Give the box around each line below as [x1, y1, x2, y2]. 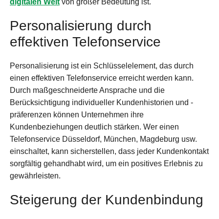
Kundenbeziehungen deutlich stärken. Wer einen [10, 123, 179, 131]
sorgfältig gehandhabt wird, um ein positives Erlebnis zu [10, 159, 203, 168]
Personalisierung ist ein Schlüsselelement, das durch [10, 62, 194, 70]
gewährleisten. [10, 172, 61, 180]
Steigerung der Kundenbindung [10, 192, 203, 208]
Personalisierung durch [10, 18, 152, 34]
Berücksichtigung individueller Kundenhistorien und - [10, 98, 193, 107]
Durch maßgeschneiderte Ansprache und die [10, 86, 165, 95]
